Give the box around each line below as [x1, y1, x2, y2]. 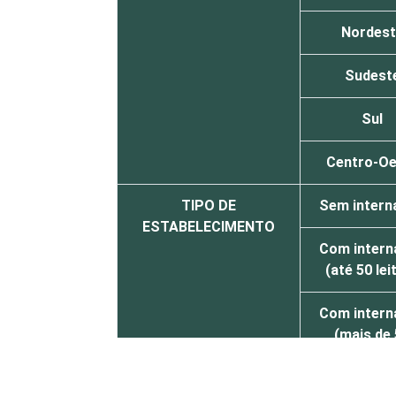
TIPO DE [181, 197, 236, 215]
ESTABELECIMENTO [142, 218, 275, 236]
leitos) [350, 347, 394, 365]
